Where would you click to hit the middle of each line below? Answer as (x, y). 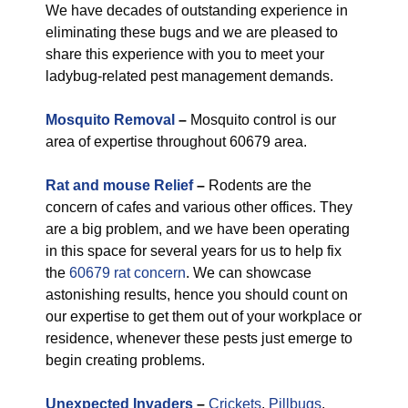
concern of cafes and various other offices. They (199, 207)
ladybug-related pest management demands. (189, 76)
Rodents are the (260, 185)
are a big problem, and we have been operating (198, 229)
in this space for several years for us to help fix (194, 251)
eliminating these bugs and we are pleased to (192, 32)
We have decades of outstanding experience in (197, 10)
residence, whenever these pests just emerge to (199, 338)
